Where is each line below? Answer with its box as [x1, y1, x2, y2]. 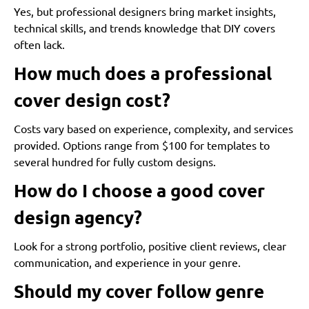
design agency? [14, 206, 142, 229]
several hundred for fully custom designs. [14, 154, 216, 169]
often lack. [14, 37, 65, 52]
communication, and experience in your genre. [14, 255, 241, 270]
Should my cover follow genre [14, 279, 264, 303]
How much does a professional [14, 61, 272, 85]
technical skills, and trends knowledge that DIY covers [14, 21, 275, 35]
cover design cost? [14, 88, 170, 112]
